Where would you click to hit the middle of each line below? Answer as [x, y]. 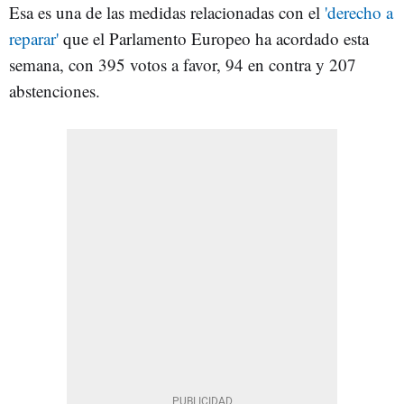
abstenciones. [55, 91]
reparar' [34, 38]
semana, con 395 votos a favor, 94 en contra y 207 [183, 64]
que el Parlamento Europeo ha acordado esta [214, 38]
